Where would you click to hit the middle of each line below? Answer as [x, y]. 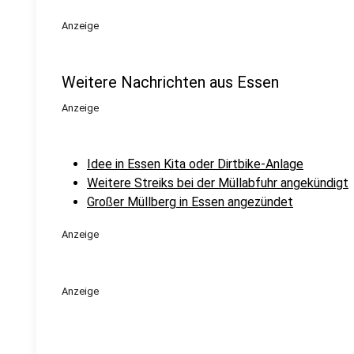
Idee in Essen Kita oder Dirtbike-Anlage [195, 164]
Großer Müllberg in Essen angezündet [190, 202]
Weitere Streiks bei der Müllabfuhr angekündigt [218, 183]
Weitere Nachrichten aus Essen [170, 82]
